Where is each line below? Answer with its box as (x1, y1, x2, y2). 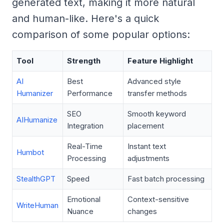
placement (127, 120, 164, 130)
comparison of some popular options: (12, 28, 190, 40)
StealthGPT (16, 173, 55, 183)
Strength (67, 55, 100, 65)
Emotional (67, 194, 100, 204)
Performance (67, 88, 112, 98)
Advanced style (127, 76, 181, 86)
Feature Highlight (127, 55, 193, 65)
